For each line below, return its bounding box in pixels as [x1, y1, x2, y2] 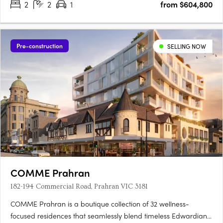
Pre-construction [16, 41, 63, 51]
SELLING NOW [167, 42, 206, 51]
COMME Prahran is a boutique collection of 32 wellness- [10, 199, 189, 209]
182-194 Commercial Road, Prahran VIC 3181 [10, 183, 148, 191]
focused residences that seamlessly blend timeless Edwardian [10, 211, 207, 221]
